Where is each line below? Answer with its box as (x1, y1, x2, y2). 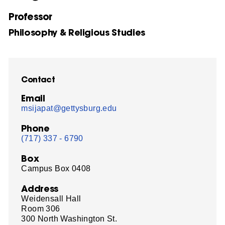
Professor (9, 10, 52, 23)
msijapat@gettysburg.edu (21, 103, 117, 113)
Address (21, 182, 58, 194)
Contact (21, 73, 55, 84)
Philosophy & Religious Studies (9, 26, 145, 38)
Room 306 (21, 204, 60, 213)
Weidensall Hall (21, 194, 81, 203)
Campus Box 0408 (21, 164, 91, 173)
